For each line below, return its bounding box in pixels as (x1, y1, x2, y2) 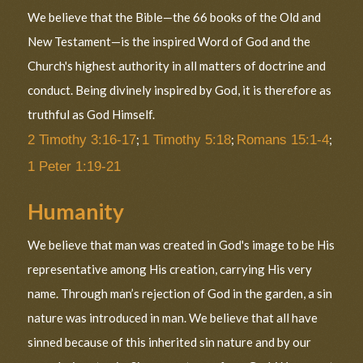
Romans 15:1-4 (237, 131, 330, 147)
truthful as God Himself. (28, 106, 156, 122)
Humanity (28, 198, 125, 224)
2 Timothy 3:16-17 (28, 131, 137, 147)
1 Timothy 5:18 (142, 131, 232, 147)
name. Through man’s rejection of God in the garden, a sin (28, 286, 333, 301)
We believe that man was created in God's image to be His (28, 237, 335, 253)
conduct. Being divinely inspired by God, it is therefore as (28, 82, 332, 97)
